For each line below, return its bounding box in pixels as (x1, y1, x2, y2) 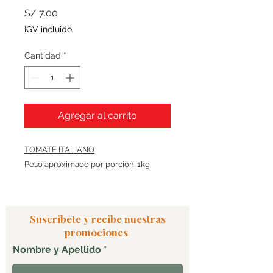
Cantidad (24, 51, 61, 61)
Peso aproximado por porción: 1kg (24, 160, 150, 169)
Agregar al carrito (58, 110, 137, 122)
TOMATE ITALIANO (24, 145, 94, 155)
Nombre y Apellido (13, 244, 101, 256)
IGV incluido (24, 24, 72, 35)
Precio (57, 7, 86, 19)
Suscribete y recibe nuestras (29, 212, 166, 226)
